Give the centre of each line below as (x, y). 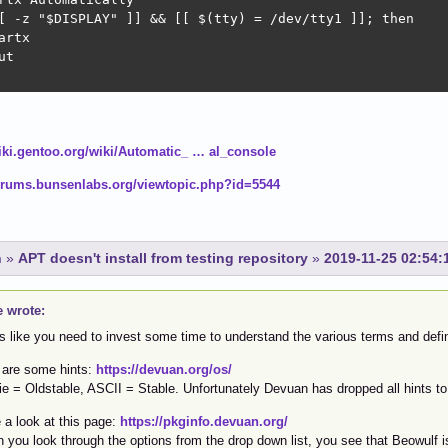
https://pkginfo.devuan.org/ (203, 421)
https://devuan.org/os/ (163, 369)
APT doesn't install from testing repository (163, 258)
